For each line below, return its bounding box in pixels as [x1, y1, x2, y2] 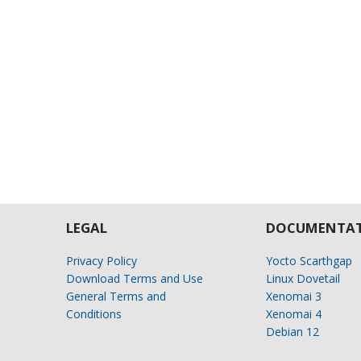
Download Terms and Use [66, 271, 203, 287]
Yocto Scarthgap [265, 253, 352, 269]
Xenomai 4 [265, 306, 322, 322]
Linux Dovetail [265, 271, 340, 287]
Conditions [66, 306, 122, 322]
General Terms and [66, 288, 166, 305]
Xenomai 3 [265, 288, 322, 305]
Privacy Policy [66, 253, 137, 269]
